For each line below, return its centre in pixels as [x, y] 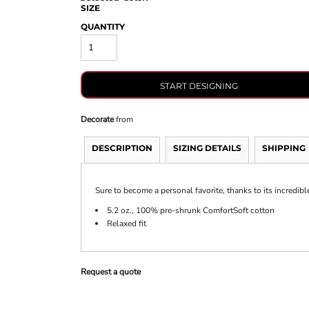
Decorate [97, 120]
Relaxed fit [126, 224]
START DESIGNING [199, 86]
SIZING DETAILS [207, 148]
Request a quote [110, 272]
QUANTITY [102, 27]
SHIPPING [283, 148]
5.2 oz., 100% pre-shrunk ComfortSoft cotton [190, 211]
